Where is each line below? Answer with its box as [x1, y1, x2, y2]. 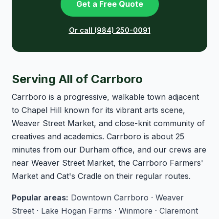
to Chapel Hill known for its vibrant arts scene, [12, 105, 185, 115]
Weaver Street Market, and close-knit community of [12, 118, 205, 128]
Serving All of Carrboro [12, 71, 143, 86]
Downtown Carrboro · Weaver [68, 193, 184, 203]
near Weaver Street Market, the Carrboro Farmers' [12, 157, 203, 168]
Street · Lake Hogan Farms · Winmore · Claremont [12, 206, 198, 216]
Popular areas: [12, 193, 68, 203]
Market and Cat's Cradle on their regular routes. [12, 171, 191, 181]
